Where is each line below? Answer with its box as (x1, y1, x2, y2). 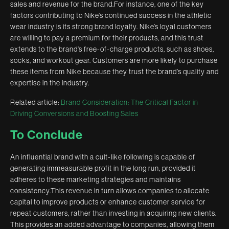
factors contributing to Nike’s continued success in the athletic (10, 11, 212, 20)
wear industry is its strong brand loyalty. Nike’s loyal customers (10, 22, 212, 31)
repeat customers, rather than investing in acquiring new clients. (10, 209, 217, 218)
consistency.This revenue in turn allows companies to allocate (10, 187, 210, 195)
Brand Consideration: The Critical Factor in (61, 98, 198, 107)
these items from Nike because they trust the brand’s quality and (10, 67, 219, 76)
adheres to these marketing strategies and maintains (10, 175, 181, 184)
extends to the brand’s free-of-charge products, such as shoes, (10, 45, 214, 54)
